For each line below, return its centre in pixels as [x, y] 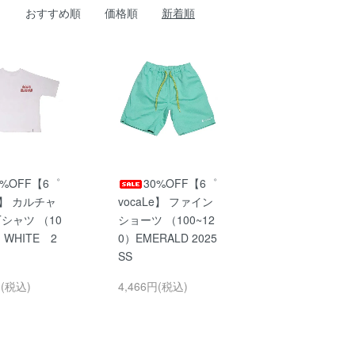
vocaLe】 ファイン [165, 201]
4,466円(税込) [153, 286]
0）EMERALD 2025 [167, 237]
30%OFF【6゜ [180, 183]
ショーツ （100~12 [166, 219]
